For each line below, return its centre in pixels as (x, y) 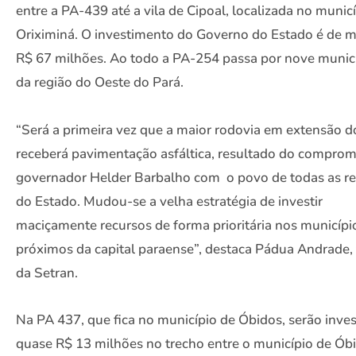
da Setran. (47, 273)
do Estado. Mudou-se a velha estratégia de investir (169, 201)
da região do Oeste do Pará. (100, 83)
